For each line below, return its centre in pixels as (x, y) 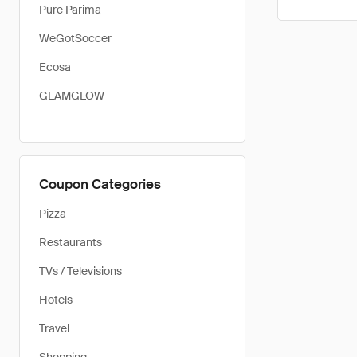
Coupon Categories (100, 184)
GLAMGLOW (72, 96)
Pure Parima (70, 10)
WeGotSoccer (75, 38)
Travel (54, 328)
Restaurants (71, 242)
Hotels (56, 300)
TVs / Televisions (80, 271)
